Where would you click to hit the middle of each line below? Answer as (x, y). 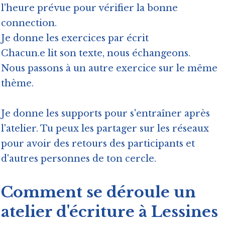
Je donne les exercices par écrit (75, 38)
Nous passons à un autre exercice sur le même (109, 69)
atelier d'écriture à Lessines (109, 212)
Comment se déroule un (98, 192)
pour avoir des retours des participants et (98, 144)
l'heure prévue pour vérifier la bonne (89, 8)
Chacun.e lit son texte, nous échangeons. (97, 53)
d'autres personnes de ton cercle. (79, 159)
